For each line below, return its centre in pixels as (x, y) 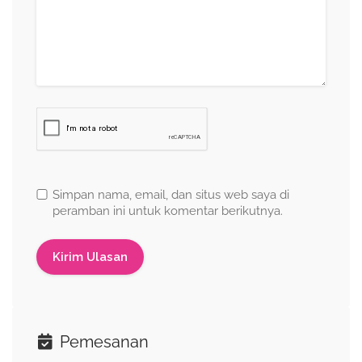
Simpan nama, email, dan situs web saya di (171, 195)
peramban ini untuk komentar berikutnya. (168, 211)
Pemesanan (102, 342)
